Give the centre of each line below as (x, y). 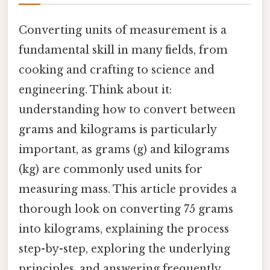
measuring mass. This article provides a (128, 189)
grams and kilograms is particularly (118, 129)
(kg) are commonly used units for (111, 169)
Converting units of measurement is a (123, 30)
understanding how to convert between (127, 109)
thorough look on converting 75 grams (126, 209)
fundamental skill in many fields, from (123, 50)
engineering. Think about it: (95, 89)
